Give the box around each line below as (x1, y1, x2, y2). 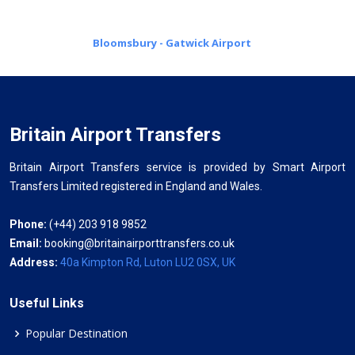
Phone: (10, 217, 47, 231)
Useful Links (10, 295, 84, 311)
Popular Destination (25, 325, 128, 341)
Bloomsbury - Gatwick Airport (92, 35, 251, 50)
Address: (10, 255, 60, 269)
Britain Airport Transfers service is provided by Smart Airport (10, 160, 345, 174)
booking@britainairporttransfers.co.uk (44, 236, 235, 250)
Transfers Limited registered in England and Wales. (10, 179, 262, 193)
